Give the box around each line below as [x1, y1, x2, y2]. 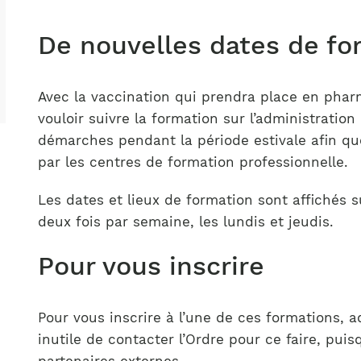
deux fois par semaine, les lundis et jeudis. [37, 214, 334, 230]
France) [60, 2, 102, 18]
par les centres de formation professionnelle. [37, 154, 348, 170]
